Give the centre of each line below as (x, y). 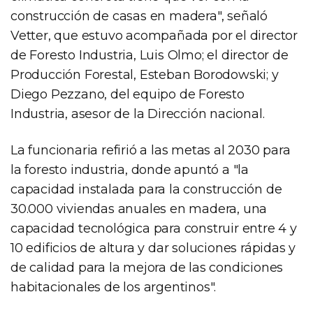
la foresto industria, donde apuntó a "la (130, 169)
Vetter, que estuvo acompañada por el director (154, 35)
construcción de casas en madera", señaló (139, 16)
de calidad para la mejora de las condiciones (147, 267)
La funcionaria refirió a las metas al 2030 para (151, 150)
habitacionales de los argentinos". (114, 287)
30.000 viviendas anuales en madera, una (139, 209)
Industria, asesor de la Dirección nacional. (138, 114)
